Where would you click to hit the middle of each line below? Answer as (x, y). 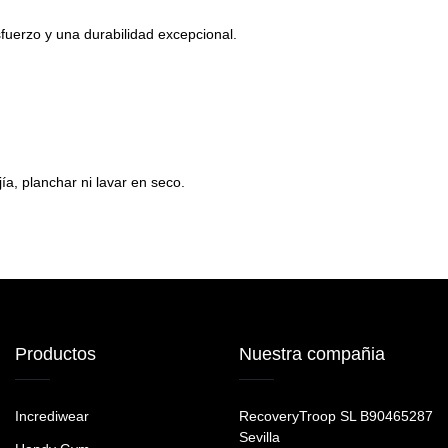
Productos (55, 354)
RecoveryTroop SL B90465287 (336, 416)
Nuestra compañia (312, 354)
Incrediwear (52, 416)
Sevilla (259, 437)
